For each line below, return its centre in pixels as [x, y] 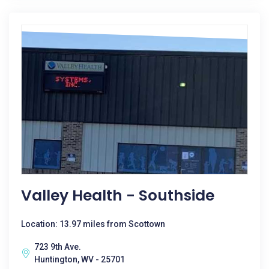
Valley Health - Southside [118, 195]
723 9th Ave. [58, 247]
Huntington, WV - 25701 [80, 259]
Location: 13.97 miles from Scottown [93, 224]
